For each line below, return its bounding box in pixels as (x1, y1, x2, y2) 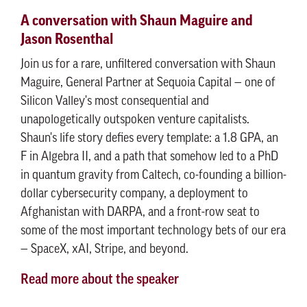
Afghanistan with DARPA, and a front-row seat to (21, 206, 260, 219)
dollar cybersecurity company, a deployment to (21, 188, 248, 201)
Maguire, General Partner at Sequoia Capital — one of (21, 77, 275, 90)
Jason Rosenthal (21, 32, 113, 47)
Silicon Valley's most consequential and (21, 95, 209, 108)
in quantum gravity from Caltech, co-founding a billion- (21, 169, 286, 182)
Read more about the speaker (21, 273, 179, 287)
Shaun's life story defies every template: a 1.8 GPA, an (21, 132, 278, 145)
